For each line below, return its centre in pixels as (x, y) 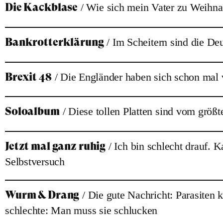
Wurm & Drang (42, 195)
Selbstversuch (35, 162)
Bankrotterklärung (55, 42)
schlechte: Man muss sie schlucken (81, 210)
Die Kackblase (42, 7)
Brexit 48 (28, 77)
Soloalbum (32, 111)
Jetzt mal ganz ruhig (56, 146)
